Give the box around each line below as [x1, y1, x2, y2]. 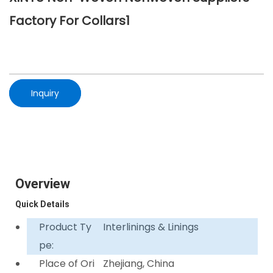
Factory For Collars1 [9, 12, 130, 29]
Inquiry [31, 87, 59, 99]
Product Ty [39, 219, 92, 234]
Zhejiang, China [103, 256, 175, 271]
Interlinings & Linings [103, 219, 199, 234]
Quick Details [15, 199, 69, 209]
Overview [15, 175, 70, 191]
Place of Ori [39, 256, 95, 271]
